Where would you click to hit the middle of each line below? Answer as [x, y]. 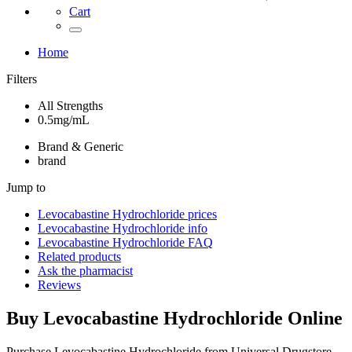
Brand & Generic [81, 147]
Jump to [26, 187]
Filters [22, 79]
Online [313, 318]
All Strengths [70, 106]
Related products [79, 257]
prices [201, 214]
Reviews [59, 285]
